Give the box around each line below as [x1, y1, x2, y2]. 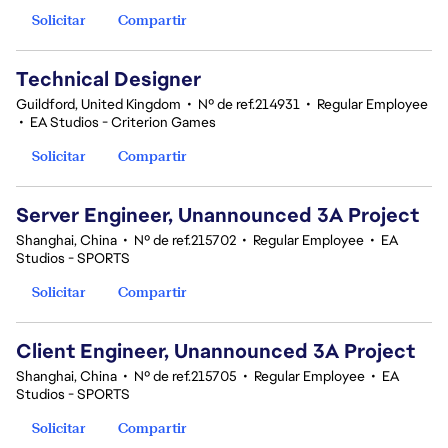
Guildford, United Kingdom [16, 95, 181, 113]
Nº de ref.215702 [134, 231, 236, 249]
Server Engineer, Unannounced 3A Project [16, 202, 419, 228]
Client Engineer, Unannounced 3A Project [16, 338, 415, 364]
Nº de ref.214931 [198, 95, 300, 113]
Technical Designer [16, 66, 201, 92]
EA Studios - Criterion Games [30, 113, 216, 131]
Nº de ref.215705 [134, 367, 237, 385]
